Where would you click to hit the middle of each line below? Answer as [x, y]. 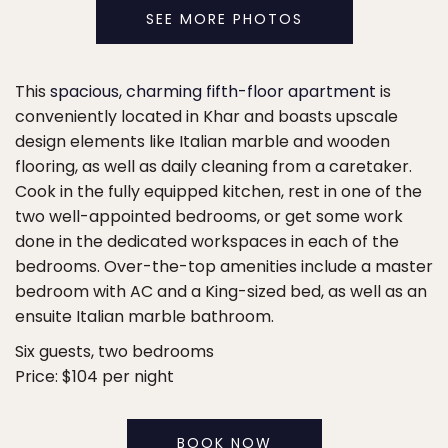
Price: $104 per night [94, 376]
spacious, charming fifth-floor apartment [213, 91]
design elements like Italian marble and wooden [202, 141]
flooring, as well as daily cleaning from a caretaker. [213, 166]
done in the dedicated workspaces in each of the [207, 241]
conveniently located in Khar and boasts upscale [206, 116]
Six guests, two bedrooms [114, 351]
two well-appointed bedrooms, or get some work [209, 216]
